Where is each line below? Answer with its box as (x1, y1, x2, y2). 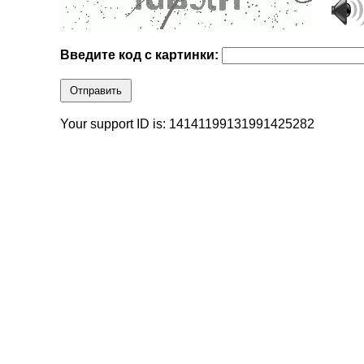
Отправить (70, 84, 123, 97)
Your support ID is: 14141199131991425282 (60, 117, 315, 132)
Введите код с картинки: (60, 48, 223, 63)
